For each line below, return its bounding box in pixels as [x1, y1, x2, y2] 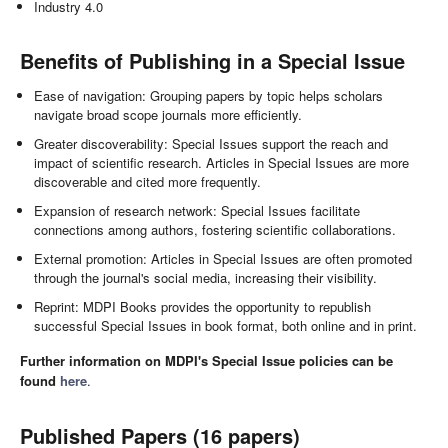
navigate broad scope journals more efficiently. [34, 104, 303, 124]
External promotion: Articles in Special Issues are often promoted [34, 248, 413, 268]
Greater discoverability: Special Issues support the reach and [34, 133, 389, 153]
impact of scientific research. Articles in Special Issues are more [34, 152, 410, 172]
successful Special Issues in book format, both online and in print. [34, 315, 418, 335]
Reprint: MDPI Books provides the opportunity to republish [34, 296, 372, 316]
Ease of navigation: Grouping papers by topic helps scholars [34, 85, 384, 105]
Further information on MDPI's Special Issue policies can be [20, 350, 393, 370]
